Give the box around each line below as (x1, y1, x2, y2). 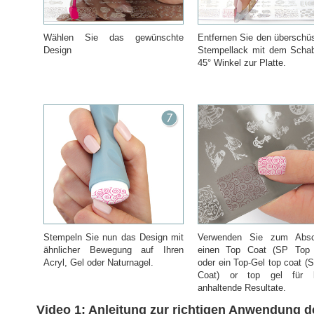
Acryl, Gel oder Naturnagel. (43, 257, 153, 268)
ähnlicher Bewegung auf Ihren (43, 245, 184, 255)
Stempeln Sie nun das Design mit (43, 232, 184, 243)
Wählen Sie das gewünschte (43, 32, 184, 43)
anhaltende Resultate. (198, 282, 286, 293)
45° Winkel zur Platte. (198, 57, 286, 68)
